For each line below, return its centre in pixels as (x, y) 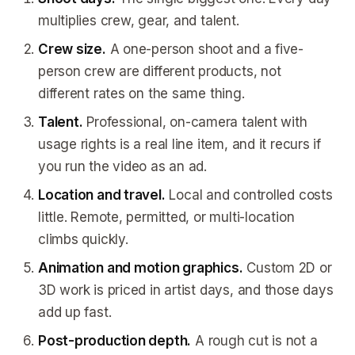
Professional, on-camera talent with (195, 122)
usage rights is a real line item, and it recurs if (179, 144)
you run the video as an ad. (123, 166)
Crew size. (72, 49)
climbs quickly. (83, 239)
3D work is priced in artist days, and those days (186, 290)
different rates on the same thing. (141, 94)
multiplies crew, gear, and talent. (139, 21)
